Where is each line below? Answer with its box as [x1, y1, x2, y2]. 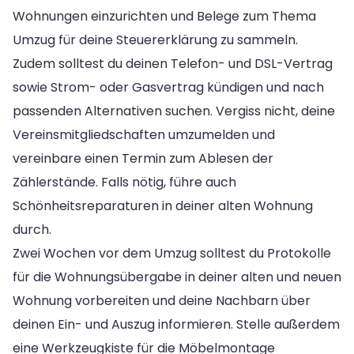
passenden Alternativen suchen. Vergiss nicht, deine [13, 101, 335, 120]
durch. [13, 220, 51, 239]
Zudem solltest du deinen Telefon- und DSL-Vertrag [13, 54, 333, 73]
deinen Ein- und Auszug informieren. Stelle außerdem [13, 314, 340, 333]
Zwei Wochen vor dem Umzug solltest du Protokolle [13, 243, 331, 262]
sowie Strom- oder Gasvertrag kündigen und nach [13, 77, 324, 96]
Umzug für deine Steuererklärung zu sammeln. [13, 30, 298, 49]
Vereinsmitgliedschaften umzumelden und [13, 125, 275, 144]
